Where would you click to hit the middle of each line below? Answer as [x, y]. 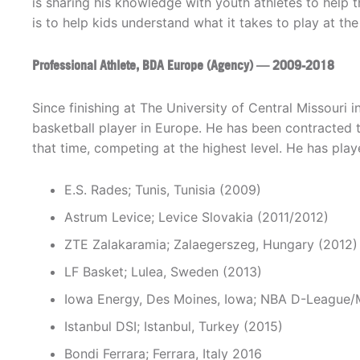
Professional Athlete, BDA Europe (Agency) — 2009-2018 [183, 65]
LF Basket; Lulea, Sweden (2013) [163, 272]
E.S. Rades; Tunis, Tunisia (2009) [163, 190]
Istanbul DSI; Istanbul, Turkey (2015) [174, 327]
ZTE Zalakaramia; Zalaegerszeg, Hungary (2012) [211, 245]
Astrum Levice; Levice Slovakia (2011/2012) [196, 217]
